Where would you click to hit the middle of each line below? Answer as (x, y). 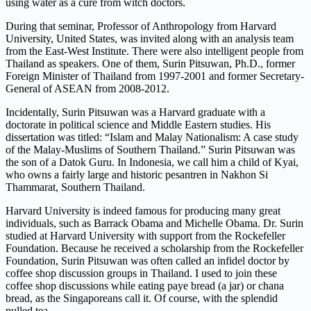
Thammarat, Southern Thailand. (75, 187)
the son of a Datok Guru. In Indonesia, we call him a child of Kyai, (152, 162)
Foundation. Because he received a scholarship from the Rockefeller (154, 248)
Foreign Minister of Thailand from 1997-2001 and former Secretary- (155, 76)
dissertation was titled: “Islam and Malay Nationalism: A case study (152, 137)
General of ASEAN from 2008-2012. (87, 88)
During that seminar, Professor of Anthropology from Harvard (141, 26)
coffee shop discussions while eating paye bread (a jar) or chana (145, 285)
